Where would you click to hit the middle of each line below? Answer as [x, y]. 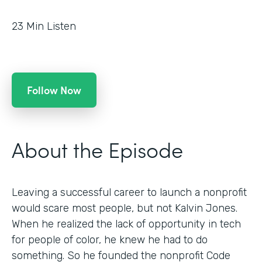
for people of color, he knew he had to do [110, 239]
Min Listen [51, 26]
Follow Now [54, 89]
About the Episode [97, 149]
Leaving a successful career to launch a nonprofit [129, 192]
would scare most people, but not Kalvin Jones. [125, 208]
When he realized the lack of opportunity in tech [126, 224]
